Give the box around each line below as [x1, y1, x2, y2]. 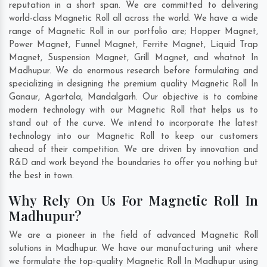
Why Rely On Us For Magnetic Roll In [9, 191, 258, 210]
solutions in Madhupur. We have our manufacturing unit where [9, 244, 258, 254]
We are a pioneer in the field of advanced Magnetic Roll [9, 231, 258, 241]
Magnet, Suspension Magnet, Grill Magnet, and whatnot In [9, 54, 258, 63]
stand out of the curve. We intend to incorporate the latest [9, 119, 258, 129]
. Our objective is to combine [136, 93, 258, 103]
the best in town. [9, 172, 77, 181]
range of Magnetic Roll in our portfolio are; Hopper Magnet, [9, 27, 258, 37]
